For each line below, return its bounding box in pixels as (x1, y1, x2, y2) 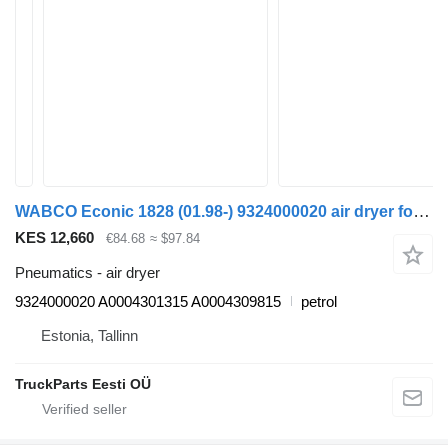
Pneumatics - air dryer (15, 263, 160, 281)
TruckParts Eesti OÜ (15, 375, 151, 392)
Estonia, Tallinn (41, 326, 138, 344)
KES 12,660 (15, 229, 94, 246)
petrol (301, 292, 337, 310)
